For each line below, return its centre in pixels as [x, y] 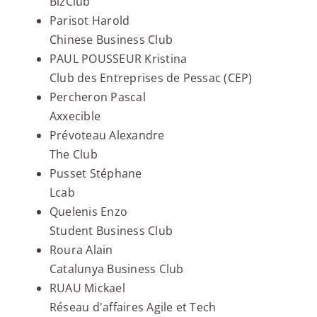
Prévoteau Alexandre [107, 136]
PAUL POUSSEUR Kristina [118, 59]
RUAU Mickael [87, 288]
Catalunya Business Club [116, 269]
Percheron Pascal [97, 97]
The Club [73, 155]
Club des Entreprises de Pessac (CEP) [151, 78]
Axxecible [75, 116]
